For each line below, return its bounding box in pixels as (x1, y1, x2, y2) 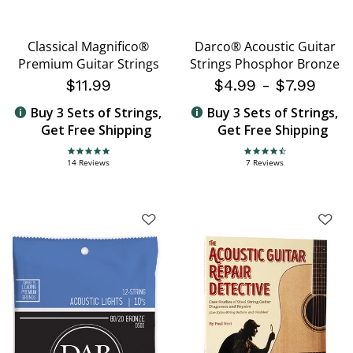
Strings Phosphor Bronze (190, 55, 340, 73)
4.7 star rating (242, 150, 305, 163)
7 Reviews (246, 157, 284, 169)
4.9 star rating (65, 150, 128, 163)
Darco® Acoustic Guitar (194, 38, 336, 56)
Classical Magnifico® (28, 38, 149, 56)
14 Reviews (67, 157, 110, 169)
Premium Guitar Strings (17, 55, 159, 73)
